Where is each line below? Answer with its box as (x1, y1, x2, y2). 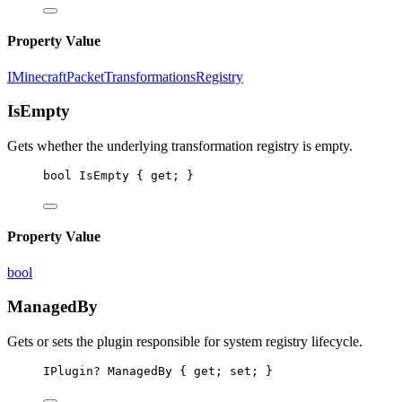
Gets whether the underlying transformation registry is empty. (7, 138, 353, 154)
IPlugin (43, 364, 93, 379)
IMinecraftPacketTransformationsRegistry (7, 68, 243, 84)
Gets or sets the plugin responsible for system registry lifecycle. (7, 334, 363, 350)
